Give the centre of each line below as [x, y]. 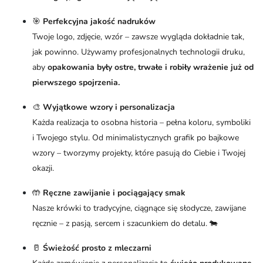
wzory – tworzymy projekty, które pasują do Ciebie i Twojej [139, 153]
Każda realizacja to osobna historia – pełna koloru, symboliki [141, 123]
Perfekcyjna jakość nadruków [99, 22]
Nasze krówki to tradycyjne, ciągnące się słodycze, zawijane [139, 208]
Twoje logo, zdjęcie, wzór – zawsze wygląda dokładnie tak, [138, 37]
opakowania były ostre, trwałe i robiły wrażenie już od [151, 68]
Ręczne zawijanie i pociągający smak [114, 193]
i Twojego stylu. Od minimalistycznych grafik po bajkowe [136, 138]
